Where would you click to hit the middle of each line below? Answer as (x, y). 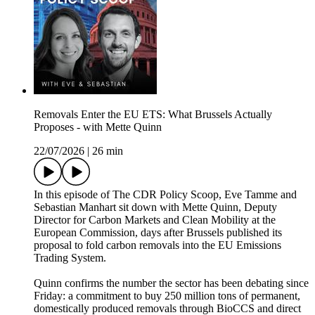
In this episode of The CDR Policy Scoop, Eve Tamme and (165, 195)
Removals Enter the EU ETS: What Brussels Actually (153, 115)
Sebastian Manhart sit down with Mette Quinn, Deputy (155, 207)
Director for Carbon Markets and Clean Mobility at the (155, 220)
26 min (108, 151)
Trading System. (70, 258)
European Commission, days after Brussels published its (158, 233)
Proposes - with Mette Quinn (98, 127)
